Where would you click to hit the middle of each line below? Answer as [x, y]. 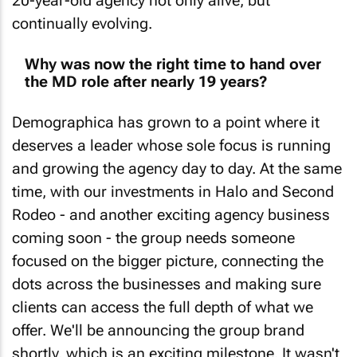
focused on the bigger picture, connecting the [168, 249]
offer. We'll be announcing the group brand [158, 318]
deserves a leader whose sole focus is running [171, 133]
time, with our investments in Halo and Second [173, 179]
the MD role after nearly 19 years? [146, 69]
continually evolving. [82, 11]
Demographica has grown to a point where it [166, 110]
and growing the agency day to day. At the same [177, 156]
